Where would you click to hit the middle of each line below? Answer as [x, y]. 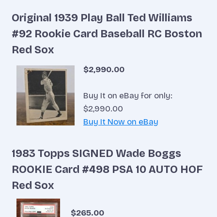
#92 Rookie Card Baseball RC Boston [107, 34]
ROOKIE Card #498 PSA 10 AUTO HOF [107, 169]
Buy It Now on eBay [121, 122]
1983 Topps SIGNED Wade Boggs [96, 153]
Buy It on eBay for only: [128, 96]
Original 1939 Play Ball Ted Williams [102, 18]
